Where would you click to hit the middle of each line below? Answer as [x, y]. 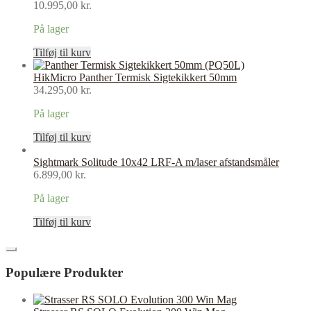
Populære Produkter [64, 272]
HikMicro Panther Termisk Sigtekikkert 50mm [135, 78]
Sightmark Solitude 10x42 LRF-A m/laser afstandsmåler [156, 162]
